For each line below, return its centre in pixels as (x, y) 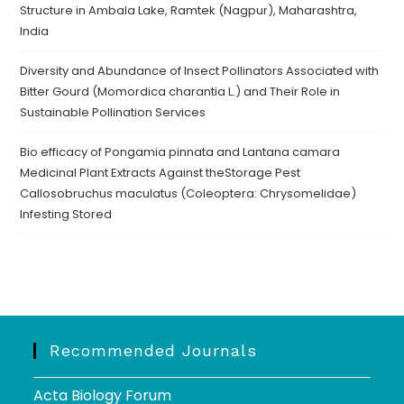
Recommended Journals (154, 350)
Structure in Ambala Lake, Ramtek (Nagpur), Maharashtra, (189, 10)
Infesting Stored (66, 214)
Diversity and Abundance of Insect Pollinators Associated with (200, 71)
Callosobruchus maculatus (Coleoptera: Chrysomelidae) (188, 193)
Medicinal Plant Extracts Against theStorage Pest (161, 173)
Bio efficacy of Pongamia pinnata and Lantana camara (180, 152)
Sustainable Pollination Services (113, 112)
